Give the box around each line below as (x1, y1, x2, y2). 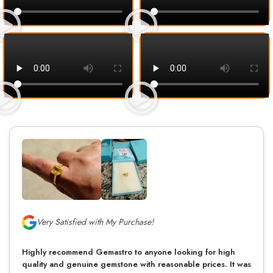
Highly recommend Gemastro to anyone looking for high (22, 246, 235, 258)
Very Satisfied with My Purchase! (37, 216, 154, 229)
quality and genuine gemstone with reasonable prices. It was (22, 258, 251, 270)
